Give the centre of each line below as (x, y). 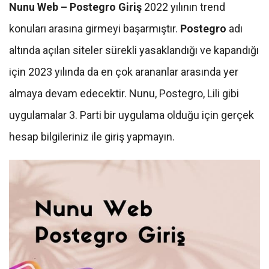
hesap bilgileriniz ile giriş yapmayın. (92, 136)
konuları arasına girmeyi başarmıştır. (95, 28)
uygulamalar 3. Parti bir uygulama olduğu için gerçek (131, 115)
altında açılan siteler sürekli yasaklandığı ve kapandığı (134, 50)
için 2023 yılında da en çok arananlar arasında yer (124, 71)
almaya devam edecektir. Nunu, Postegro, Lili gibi (124, 93)
